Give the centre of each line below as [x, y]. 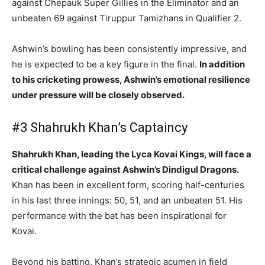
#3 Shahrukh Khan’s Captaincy [100, 127]
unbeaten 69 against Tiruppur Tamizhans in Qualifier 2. [127, 18]
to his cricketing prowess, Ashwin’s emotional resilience [131, 79]
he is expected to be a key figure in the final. [106, 64]
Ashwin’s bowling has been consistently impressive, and [129, 49]
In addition [222, 64]
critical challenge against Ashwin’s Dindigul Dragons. [125, 169]
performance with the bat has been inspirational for [119, 215]
